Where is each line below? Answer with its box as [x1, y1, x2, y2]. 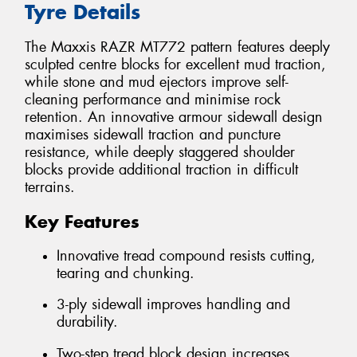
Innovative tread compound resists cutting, [57, 245, 316, 265]
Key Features [25, 210, 139, 233]
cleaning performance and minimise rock [25, 90, 280, 110]
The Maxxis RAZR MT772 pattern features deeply [25, 37, 330, 57]
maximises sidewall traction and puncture [25, 125, 280, 145]
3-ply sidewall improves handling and [57, 295, 290, 315]
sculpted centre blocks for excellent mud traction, [25, 55, 326, 75]
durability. [57, 312, 118, 332]
